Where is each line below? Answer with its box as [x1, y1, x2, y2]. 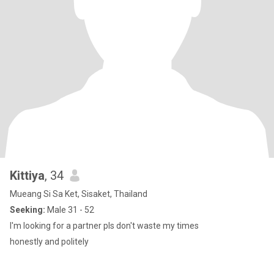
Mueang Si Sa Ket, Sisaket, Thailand [10, 189, 147, 199]
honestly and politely [10, 237, 89, 246]
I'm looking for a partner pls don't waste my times [10, 221, 199, 231]
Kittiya [10, 168, 45, 183]
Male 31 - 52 [45, 205, 94, 215]
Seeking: [10, 205, 45, 215]
